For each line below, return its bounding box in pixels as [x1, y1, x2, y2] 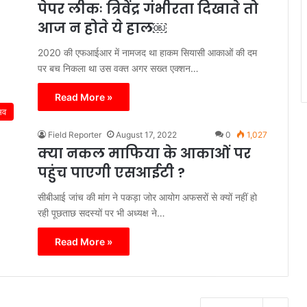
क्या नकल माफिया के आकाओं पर [38, 143, 251, 163]
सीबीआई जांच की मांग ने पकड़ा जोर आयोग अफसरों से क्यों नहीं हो [38, 191, 257, 203]
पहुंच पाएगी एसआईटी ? [38, 162, 185, 182]
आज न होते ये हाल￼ [38, 18, 167, 38]
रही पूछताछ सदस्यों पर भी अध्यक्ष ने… [38, 206, 165, 219]
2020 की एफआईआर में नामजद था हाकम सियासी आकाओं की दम [38, 46, 257, 58]
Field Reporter [48, 129, 101, 140]
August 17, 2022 [116, 129, 177, 140]
